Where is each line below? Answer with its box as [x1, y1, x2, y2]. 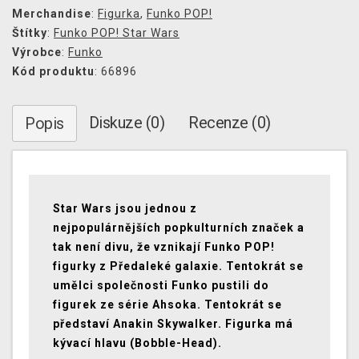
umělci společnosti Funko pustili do [53, 279, 269, 292]
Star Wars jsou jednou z [53, 202, 197, 216]
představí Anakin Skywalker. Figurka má [53, 317, 293, 331]
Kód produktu [12, 65, 95, 79]
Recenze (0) [188, 113, 271, 133]
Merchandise [12, 7, 91, 21]
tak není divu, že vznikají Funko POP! [53, 240, 275, 254]
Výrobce [12, 46, 62, 59]
